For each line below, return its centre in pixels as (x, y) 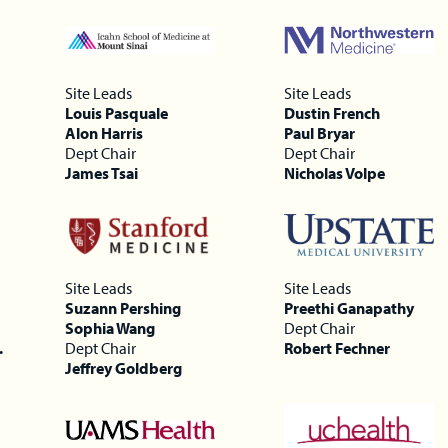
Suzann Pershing (123, 307)
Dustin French (331, 112)
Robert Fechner (336, 347)
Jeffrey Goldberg (124, 367)
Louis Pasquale (117, 112)
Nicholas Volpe (334, 172)
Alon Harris (104, 132)
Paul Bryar (319, 132)
